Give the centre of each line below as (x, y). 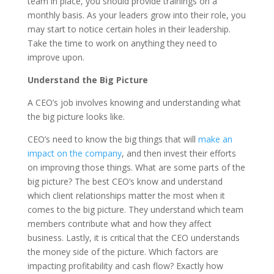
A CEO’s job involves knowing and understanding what (134, 102)
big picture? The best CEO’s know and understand (125, 181)
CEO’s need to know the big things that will (113, 139)
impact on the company (74, 153)
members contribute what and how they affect (119, 224)
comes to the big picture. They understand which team (135, 209)
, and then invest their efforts (179, 153)
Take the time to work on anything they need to (122, 43)
